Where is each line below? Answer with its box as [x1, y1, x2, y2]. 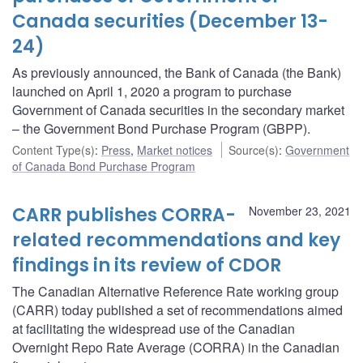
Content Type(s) [12, 141, 95, 158]
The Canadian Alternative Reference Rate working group [12, 281, 339, 301]
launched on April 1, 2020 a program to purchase [12, 81, 292, 100]
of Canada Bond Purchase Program [12, 157, 195, 174]
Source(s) [228, 141, 280, 158]
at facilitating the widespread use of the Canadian [12, 318, 295, 338]
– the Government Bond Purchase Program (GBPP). [12, 118, 310, 138]
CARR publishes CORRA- [12, 202, 236, 228]
